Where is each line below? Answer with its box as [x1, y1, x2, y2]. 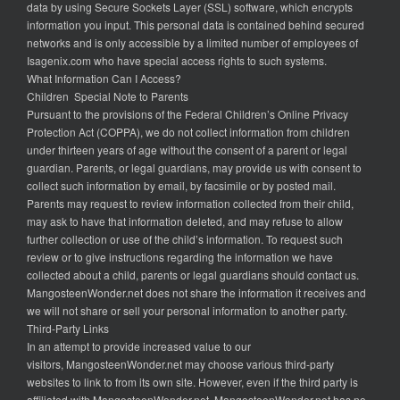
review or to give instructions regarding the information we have [27, 249, 333, 265]
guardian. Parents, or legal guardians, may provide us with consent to [27, 160, 362, 176]
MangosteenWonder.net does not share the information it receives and [27, 285, 366, 301]
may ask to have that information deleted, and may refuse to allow [27, 213, 343, 229]
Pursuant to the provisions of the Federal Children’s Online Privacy [27, 106, 348, 122]
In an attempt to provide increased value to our [27, 338, 251, 354]
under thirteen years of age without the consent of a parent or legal [27, 142, 347, 158]
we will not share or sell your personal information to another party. [27, 303, 347, 319]
